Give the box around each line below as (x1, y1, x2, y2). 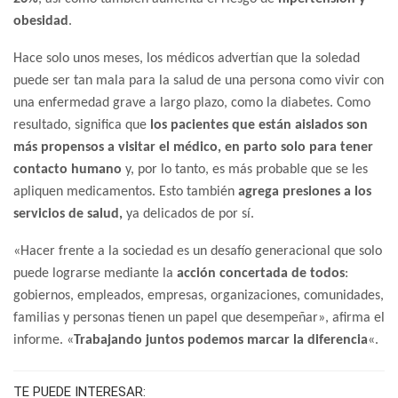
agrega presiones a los (238, 185, 371, 199)
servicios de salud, (13, 207, 123, 221)
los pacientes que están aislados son (147, 118, 368, 132)
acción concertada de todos (177, 267, 345, 281)
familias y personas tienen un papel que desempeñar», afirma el (13, 311, 385, 325)
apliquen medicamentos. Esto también (13, 185, 238, 199)
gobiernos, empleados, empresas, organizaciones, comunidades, (13, 289, 384, 303)
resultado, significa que (13, 118, 147, 132)
